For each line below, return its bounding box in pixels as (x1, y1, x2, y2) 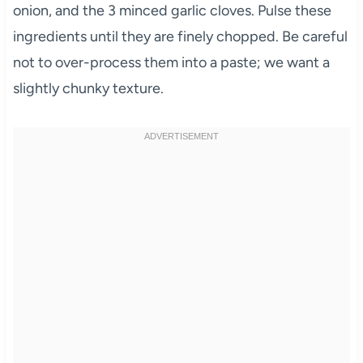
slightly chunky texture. (12, 79, 164, 97)
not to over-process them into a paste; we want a (12, 53, 330, 71)
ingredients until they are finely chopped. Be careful (12, 27, 348, 45)
